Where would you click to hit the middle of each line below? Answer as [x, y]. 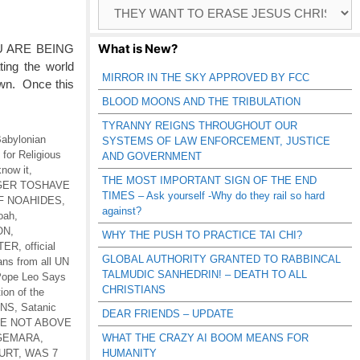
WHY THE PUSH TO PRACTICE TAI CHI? [202, 235]
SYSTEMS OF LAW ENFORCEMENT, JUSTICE [216, 141]
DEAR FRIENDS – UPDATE [168, 314]
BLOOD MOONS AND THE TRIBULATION [201, 102]
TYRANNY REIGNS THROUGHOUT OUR [200, 126]
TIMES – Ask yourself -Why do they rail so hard [213, 196]
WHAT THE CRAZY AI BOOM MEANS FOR [205, 338]
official [40, 246]
